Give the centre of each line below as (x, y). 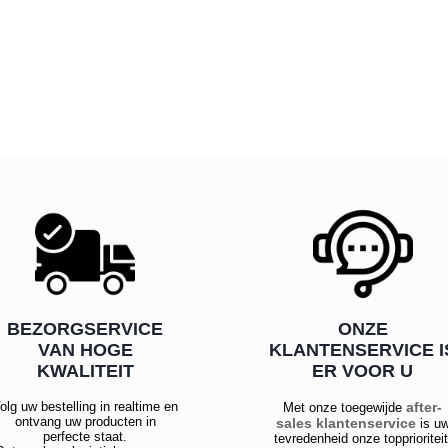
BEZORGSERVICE (85, 329)
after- (424, 407)
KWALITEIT (85, 371)
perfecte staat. (85, 437)
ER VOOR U (363, 371)
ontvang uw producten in (85, 422)
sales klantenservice (345, 423)
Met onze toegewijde (345, 408)
